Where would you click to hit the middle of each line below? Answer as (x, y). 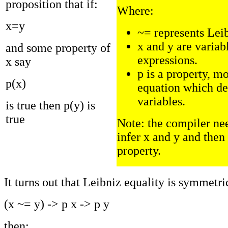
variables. (161, 101)
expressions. (167, 60)
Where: (135, 10)
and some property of (58, 48)
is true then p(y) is (50, 105)
